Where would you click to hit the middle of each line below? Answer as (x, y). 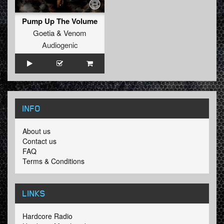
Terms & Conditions (53, 161)
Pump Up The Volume (60, 21)
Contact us (39, 141)
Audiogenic (60, 45)
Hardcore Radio (47, 216)
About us (36, 131)
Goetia (44, 33)
